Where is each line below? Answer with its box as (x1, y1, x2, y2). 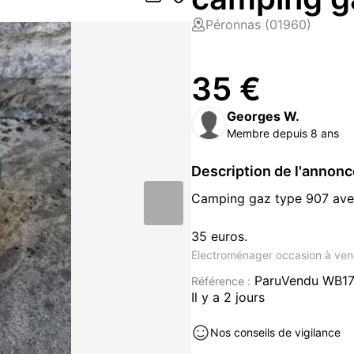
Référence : (191, 274, 250, 288)
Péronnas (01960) (205, 17, 311, 32)
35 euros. (191, 228, 247, 244)
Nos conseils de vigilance (210, 326, 341, 339)
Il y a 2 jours (191, 289, 265, 305)
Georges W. (227, 107, 299, 124)
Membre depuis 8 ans (227, 126, 339, 140)
